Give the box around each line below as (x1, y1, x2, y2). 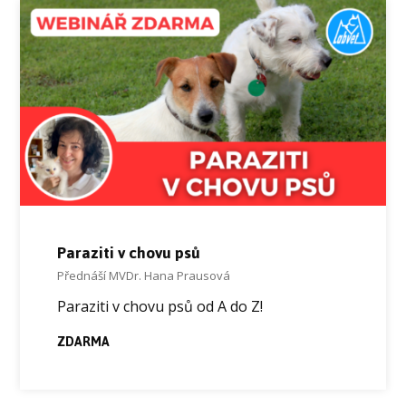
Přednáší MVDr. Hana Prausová (56, 267, 230, 285)
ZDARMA (56, 329, 110, 354)
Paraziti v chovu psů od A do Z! (56, 295, 263, 316)
